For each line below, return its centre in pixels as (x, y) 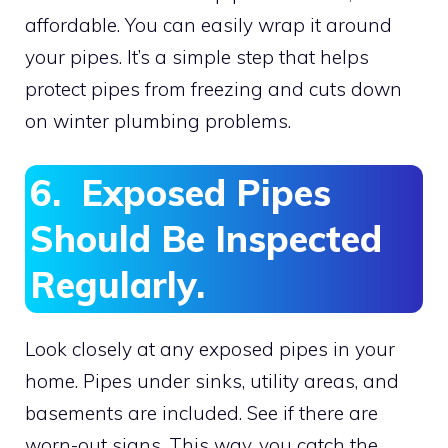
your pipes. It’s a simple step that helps (197, 56)
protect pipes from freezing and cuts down (213, 88)
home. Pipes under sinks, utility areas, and (212, 381)
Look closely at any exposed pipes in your (210, 349)
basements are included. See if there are (201, 413)
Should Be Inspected (206, 238)
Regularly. (117, 284)
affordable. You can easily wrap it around (208, 24)
